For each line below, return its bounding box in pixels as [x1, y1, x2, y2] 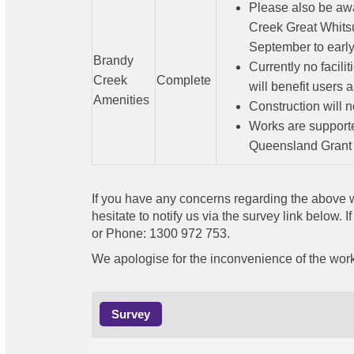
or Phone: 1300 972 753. [91, 227, 230, 241]
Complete [156, 73, 211, 88]
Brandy [92, 54, 134, 68]
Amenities [92, 93, 149, 107]
